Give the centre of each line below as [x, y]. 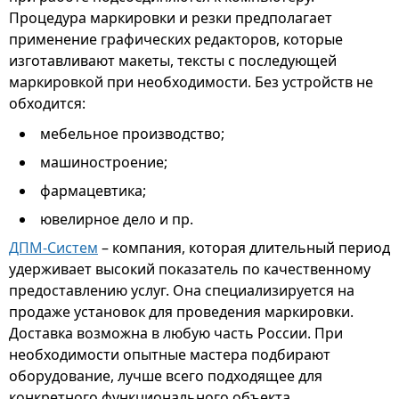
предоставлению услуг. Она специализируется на [182, 291]
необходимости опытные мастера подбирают [170, 355]
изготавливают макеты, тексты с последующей [173, 61]
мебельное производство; [132, 134]
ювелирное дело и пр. [117, 220]
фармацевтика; [93, 191]
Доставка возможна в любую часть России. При [176, 334]
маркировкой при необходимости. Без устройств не [191, 82]
